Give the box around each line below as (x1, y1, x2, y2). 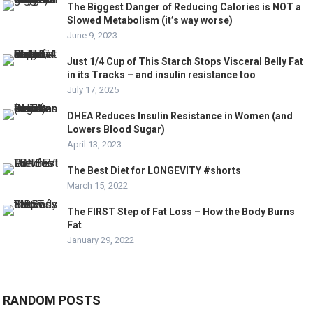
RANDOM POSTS (3, 292, 101, 307)
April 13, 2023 (67, 138, 122, 150)
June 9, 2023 (67, 29, 118, 41)
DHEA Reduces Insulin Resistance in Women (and (67, 110, 293, 122)
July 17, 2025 (67, 84, 119, 95)
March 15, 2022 (67, 180, 129, 191)
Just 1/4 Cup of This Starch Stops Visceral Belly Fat (67, 55, 304, 67)
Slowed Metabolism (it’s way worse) (67, 14, 233, 26)
